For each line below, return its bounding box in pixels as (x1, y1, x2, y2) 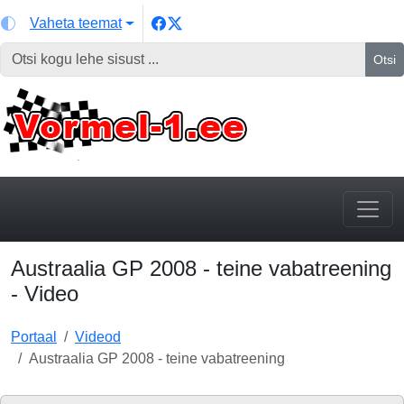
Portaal (11, 329, 57, 344)
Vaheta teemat (30, 15, 122, 31)
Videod (75, 329, 121, 344)
